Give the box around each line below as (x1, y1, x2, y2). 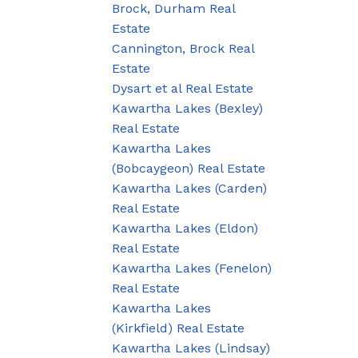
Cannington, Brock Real (112, 40, 255, 56)
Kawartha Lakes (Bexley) (112, 100, 264, 116)
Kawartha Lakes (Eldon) (112, 220, 259, 236)
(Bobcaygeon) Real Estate (112, 160, 266, 176)
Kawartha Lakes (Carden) (112, 180, 268, 196)
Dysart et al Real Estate (112, 80, 254, 96)
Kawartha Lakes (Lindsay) (112, 340, 271, 356)
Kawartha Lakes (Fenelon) (112, 260, 272, 276)
